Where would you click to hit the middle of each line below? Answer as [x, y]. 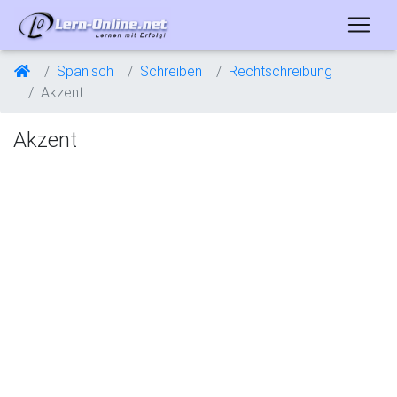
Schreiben [171, 71]
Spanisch [85, 71]
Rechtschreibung [280, 71]
